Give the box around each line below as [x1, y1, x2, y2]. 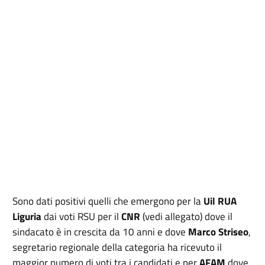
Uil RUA [203, 193, 237, 209]
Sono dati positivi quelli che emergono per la [12, 193, 204, 209]
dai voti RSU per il [41, 209, 119, 225]
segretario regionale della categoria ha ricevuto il [12, 240, 222, 256]
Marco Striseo [186, 224, 249, 240]
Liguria [12, 209, 42, 225]
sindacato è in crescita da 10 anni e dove [12, 224, 186, 240]
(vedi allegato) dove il [140, 209, 233, 225]
